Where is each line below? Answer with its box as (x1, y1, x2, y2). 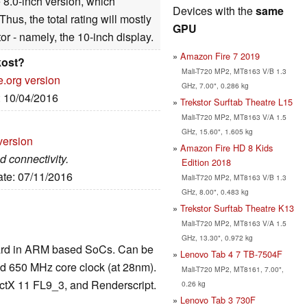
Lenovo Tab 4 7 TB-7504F (180, 247, 282, 260)
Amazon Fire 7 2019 (180, 49, 260, 62)
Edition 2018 (181, 155, 231, 169)
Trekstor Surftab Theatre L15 (180, 95, 293, 108)
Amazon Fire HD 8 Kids (180, 140, 273, 154)
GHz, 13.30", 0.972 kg (181, 232, 253, 243)
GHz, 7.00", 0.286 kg (181, 79, 249, 90)
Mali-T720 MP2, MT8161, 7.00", (181, 263, 284, 274)
